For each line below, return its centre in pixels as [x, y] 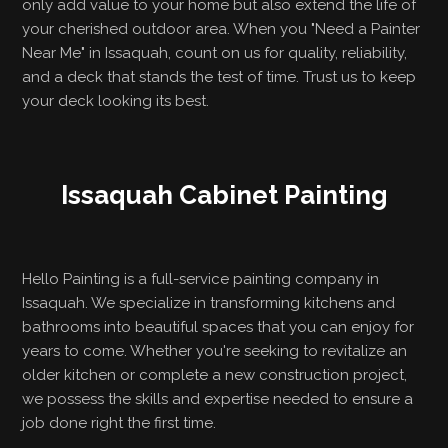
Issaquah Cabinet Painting [224, 195]
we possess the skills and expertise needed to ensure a [218, 399]
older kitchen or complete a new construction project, [215, 375]
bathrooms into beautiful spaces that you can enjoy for [218, 327]
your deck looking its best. [116, 101]
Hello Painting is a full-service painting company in [201, 279]
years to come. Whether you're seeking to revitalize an [215, 351]
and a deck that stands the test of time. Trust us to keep [219, 77]
